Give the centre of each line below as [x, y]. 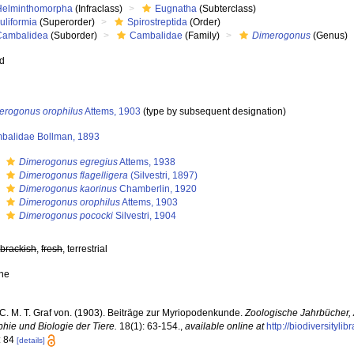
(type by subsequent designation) [214, 111]
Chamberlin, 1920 [157, 189]
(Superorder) [66, 22]
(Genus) [330, 36]
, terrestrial [85, 249]
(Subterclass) [227, 9]
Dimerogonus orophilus [70, 202]
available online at [225, 326]
